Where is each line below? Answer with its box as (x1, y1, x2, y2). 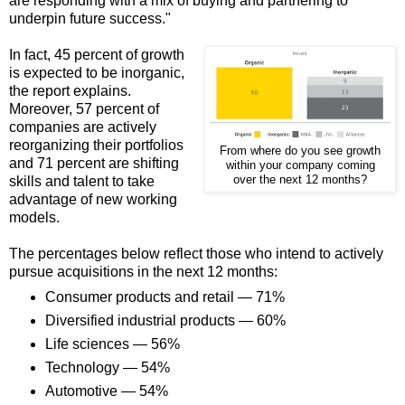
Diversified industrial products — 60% (44, 313, 286, 329)
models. (9, 209, 60, 225)
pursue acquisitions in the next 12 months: (9, 263, 278, 279)
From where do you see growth (220, 144, 381, 157)
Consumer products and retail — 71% (44, 289, 285, 306)
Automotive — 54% (44, 383, 168, 400)
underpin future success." (9, 10, 171, 26)
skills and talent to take (9, 173, 155, 189)
